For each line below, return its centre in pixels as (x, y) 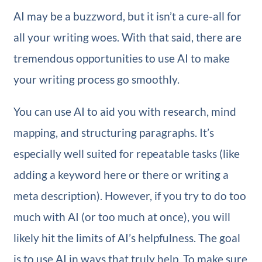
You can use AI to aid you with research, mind (125, 112)
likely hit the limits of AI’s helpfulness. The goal (127, 238)
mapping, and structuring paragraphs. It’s (113, 133)
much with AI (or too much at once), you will (122, 217)
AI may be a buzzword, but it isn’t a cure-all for (127, 16)
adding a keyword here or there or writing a (121, 175)
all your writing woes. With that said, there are (127, 37)
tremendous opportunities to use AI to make (121, 58)
